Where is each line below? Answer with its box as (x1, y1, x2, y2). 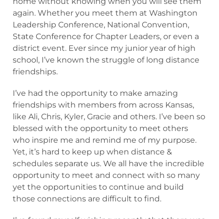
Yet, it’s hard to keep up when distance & (13, 147, 172, 156)
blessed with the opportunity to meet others (13, 124, 188, 133)
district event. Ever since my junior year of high (13, 44, 196, 53)
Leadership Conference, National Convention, (13, 20, 189, 29)
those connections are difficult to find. (13, 194, 161, 203)
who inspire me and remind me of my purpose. (13, 135, 197, 145)
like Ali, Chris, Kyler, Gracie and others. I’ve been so (13, 112, 205, 121)
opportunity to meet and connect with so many (13, 171, 200, 180)
